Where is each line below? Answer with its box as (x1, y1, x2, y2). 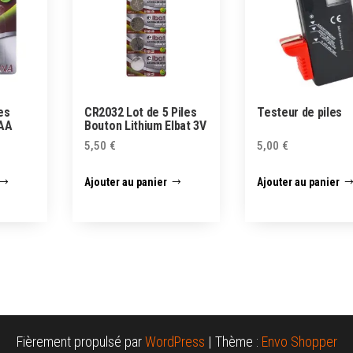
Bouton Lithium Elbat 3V (84, 117, 206, 133)
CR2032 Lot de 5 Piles (84, 104, 197, 120)
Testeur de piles (257, 104, 343, 120)
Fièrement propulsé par (16, 333, 145, 351)
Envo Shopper (261, 333, 337, 351)
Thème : (214, 333, 262, 351)
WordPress (144, 333, 205, 351)
